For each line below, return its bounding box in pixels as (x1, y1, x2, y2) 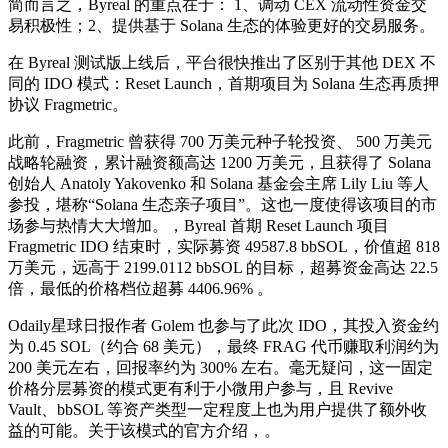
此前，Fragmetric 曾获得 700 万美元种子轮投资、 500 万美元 (8, 132, 432, 150)
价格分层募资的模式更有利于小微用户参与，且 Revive (8, 379, 393, 397)
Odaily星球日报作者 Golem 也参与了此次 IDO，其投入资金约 (8, 316, 439, 334)
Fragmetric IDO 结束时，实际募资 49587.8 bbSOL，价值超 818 (8, 237, 440, 255)
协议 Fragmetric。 (8, 95, 128, 113)
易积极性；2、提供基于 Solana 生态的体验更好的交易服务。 (8, 16, 435, 34)
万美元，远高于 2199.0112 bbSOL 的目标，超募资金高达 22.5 (8, 258, 438, 276)
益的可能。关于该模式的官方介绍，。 (8, 421, 280, 439)
